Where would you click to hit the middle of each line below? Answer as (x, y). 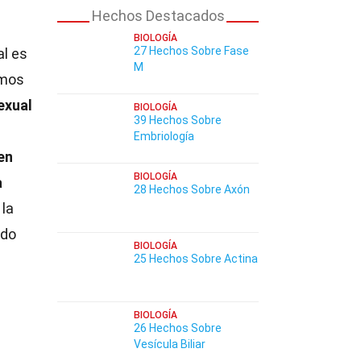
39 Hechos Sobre (178, 120)
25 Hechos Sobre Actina (196, 259)
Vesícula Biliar (170, 344)
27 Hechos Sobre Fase (191, 51)
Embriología (164, 136)
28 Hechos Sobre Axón (192, 189)
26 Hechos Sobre (178, 328)
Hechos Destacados (158, 16)
